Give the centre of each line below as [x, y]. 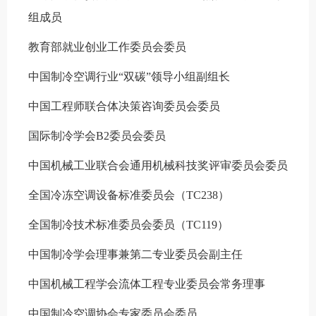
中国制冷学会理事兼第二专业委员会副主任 [135, 254]
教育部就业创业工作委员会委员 [107, 47]
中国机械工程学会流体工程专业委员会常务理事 [147, 284]
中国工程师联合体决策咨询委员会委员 [124, 106]
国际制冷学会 [62, 135]
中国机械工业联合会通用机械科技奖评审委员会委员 [158, 165]
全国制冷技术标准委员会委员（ [107, 224]
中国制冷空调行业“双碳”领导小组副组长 [129, 76]
